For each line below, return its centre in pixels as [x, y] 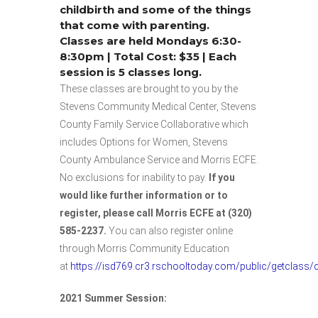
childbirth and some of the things [155, 9]
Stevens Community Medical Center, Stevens [158, 106]
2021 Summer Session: [113, 298]
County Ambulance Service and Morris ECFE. [159, 159]
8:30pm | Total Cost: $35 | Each [148, 56]
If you [221, 177]
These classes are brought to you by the [149, 88]
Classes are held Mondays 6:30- [150, 40]
